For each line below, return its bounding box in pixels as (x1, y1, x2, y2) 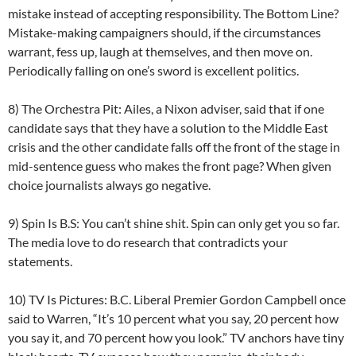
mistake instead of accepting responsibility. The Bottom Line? (8, 6, 339, 21)
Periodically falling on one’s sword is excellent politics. (8, 63, 299, 79)
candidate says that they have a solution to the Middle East (8, 120, 328, 136)
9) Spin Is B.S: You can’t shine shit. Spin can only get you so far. (8, 215, 339, 231)
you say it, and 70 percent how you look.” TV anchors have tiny (8, 330, 344, 346)
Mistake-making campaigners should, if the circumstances (8, 25, 321, 41)
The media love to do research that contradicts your (8, 234, 288, 250)
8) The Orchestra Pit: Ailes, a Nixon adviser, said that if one (8, 101, 324, 117)
